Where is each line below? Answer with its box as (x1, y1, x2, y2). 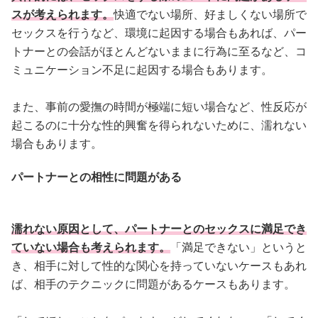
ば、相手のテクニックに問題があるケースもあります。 (11, 278, 295, 291)
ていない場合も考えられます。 (11, 241, 170, 254)
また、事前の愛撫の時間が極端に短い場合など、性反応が (11, 100, 307, 113)
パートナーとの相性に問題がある (11, 170, 182, 183)
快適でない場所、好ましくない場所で (114, 8, 307, 21)
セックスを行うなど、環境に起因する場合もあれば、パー (11, 26, 307, 39)
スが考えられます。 (11, 8, 114, 21)
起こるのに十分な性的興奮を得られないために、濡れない (11, 119, 307, 131)
